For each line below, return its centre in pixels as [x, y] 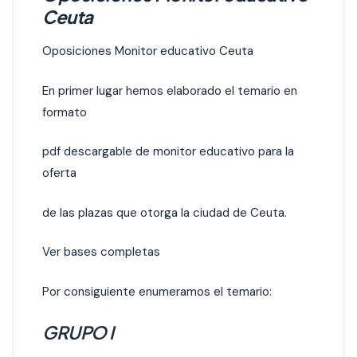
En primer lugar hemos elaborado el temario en [170, 90]
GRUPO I [78, 332]
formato [65, 112]
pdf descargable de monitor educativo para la [168, 152]
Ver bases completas [101, 252]
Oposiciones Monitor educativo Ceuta [148, 51]
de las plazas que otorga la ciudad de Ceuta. [165, 212]
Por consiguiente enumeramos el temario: [157, 292]
